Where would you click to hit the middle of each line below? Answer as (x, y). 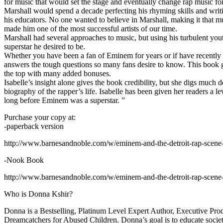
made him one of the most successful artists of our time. (91, 29)
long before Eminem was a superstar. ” (64, 100)
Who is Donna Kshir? (38, 194)
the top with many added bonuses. (57, 73)
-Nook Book (24, 160)
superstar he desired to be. (45, 47)
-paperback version (34, 126)
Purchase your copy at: (40, 117)
